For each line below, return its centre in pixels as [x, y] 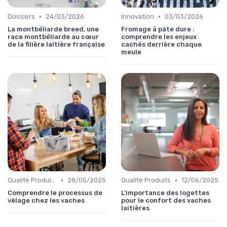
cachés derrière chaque [161, 45]
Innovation [138, 17]
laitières [135, 208]
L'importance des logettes [165, 193]
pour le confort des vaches [166, 201]
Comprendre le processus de [55, 193]
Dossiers [21, 17]
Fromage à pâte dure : [158, 29]
